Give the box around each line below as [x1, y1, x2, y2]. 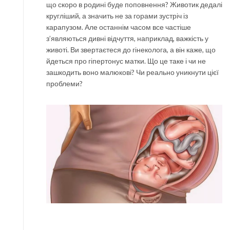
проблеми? [46, 79, 83, 88]
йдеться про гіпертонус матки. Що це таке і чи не [46, 56, 206, 65]
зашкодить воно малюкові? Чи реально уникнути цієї [46, 68, 219, 76]
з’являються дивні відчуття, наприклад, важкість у [46, 34, 208, 43]
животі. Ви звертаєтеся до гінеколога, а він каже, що [46, 45, 216, 54]
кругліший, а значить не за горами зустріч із [46, 11, 188, 20]
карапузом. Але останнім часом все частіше [46, 23, 191, 31]
